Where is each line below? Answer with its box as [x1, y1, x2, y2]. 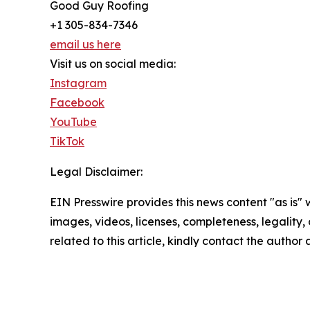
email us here [50, 37, 121, 51]
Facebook [50, 95, 104, 109]
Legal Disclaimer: [50, 164, 143, 179]
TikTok [50, 134, 84, 148]
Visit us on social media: [50, 56, 176, 71]
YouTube [50, 114, 97, 129]
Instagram [50, 75, 107, 90]
